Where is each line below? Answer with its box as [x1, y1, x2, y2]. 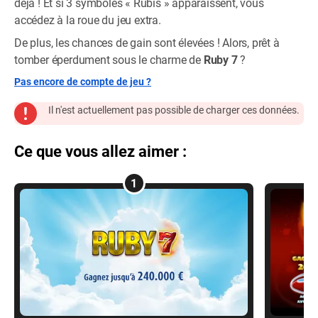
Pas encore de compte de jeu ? [14, 75, 151, 88]
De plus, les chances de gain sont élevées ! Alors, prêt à [14, 35, 280, 50]
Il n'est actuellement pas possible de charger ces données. [48, 103, 300, 116]
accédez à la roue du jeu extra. [14, 12, 161, 27]
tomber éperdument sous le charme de [14, 52, 204, 67]
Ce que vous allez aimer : [14, 141, 187, 161]
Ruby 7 [203, 52, 241, 67]
